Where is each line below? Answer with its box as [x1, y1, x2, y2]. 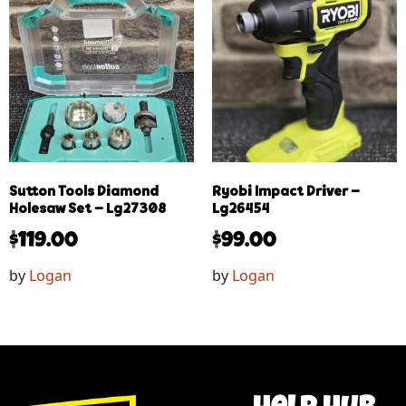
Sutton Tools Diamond [9, 184, 159, 199]
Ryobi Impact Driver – [212, 184, 360, 199]
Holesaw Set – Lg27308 [9, 201, 166, 217]
